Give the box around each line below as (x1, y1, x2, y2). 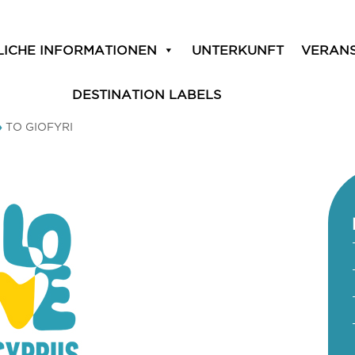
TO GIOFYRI (6, 120, 73, 133)
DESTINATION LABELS (72, 87, 222, 101)
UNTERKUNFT (192, 43, 284, 57)
